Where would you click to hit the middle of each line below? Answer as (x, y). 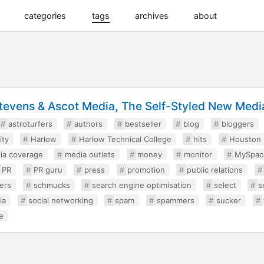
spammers (175, 200)
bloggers (237, 124)
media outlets (90, 154)
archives (151, 16)
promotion (146, 170)
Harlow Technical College (125, 139)
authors (89, 124)
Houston (245, 139)
